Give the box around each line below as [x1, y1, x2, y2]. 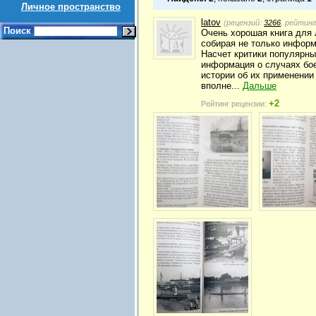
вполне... [201, 80, 243, 92]
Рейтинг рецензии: [201, 99, 269, 109]
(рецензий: [224, 18, 264, 28]
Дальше [243, 80, 276, 92]
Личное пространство [21, 1, 121, 12]
